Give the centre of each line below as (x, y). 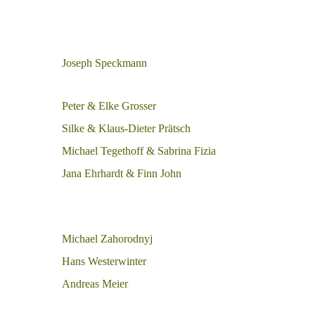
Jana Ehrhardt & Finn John (122, 173)
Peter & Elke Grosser (109, 106)
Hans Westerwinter (104, 261)
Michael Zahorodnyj (107, 239)
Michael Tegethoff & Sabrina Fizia (139, 151)
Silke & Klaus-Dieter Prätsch (126, 128)
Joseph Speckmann (104, 63)
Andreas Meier (95, 284)
